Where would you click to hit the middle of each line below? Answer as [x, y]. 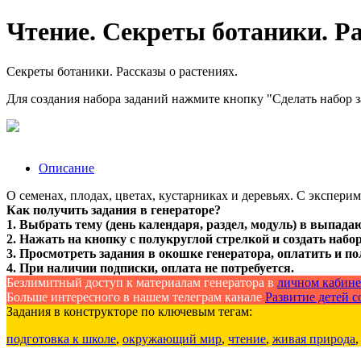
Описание [66, 168]
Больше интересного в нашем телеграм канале [136, 297]
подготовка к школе [61, 338]
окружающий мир [172, 338]
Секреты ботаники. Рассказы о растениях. [122, 71]
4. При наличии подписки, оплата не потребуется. [150, 268]
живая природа [314, 338]
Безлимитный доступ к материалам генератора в [142, 282]
